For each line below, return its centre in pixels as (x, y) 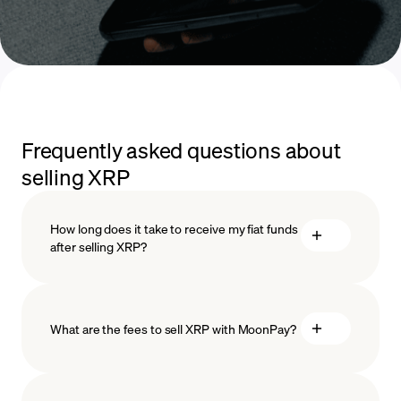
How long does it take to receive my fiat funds (174, 229)
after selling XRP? (98, 247)
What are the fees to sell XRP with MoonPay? (173, 329)
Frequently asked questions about (181, 150)
